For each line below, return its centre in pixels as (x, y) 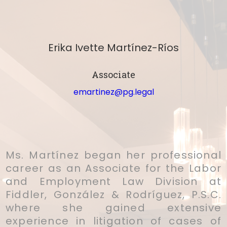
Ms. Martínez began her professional (113, 155)
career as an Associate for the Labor (113, 168)
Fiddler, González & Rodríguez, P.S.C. (113, 194)
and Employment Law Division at (113, 181)
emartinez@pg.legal (113, 92)
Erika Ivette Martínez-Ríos (113, 47)
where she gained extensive (113, 207)
